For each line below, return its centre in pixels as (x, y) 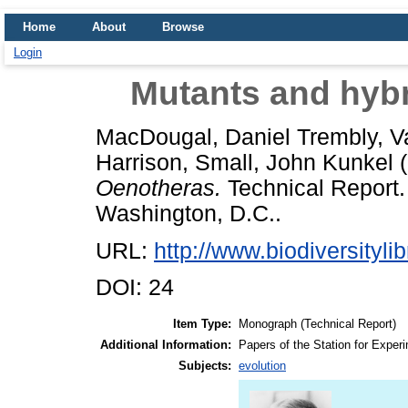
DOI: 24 (135, 288)
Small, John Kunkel (294, 162)
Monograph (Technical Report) (317, 324)
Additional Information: (166, 345)
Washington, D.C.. (189, 213)
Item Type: (202, 324)
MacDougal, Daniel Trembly (236, 137)
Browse (183, 27)
